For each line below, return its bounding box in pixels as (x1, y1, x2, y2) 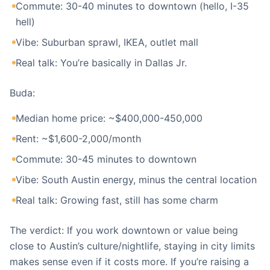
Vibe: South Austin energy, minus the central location (16, 174, 257, 186)
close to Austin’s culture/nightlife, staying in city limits (10, 240, 255, 252)
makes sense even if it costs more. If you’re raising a (10, 256, 249, 268)
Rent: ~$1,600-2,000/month (16, 133, 141, 145)
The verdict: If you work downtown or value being (10, 224, 238, 236)
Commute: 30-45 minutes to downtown (16, 153, 196, 165)
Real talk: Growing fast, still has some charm (16, 194, 218, 206)
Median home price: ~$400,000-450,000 (16, 112, 202, 124)
